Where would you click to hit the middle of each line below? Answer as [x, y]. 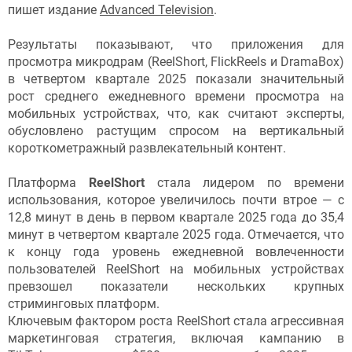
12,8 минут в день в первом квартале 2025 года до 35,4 [176, 218]
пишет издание [54, 10]
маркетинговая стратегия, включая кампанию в [176, 339]
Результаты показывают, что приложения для [176, 45]
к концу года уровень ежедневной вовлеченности [176, 252]
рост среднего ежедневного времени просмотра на [176, 97]
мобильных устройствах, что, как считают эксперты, [176, 114]
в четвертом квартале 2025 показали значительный [176, 79]
